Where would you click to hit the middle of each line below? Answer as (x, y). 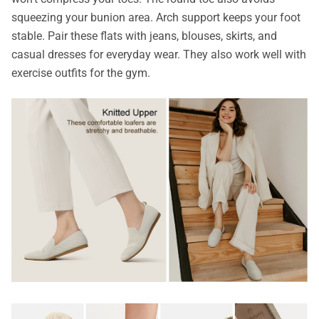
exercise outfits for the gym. (82, 73)
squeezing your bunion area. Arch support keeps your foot (156, 17)
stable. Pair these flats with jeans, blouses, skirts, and (144, 36)
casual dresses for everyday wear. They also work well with (159, 54)
